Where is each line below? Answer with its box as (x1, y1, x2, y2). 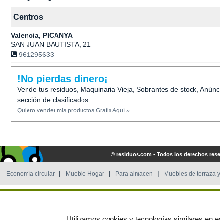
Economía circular (6, 170, 55, 177)
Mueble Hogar (66, 170, 104, 177)
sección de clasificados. (17, 96, 90, 104)
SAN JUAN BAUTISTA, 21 (11, 40, 91, 48)
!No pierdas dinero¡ (17, 73, 108, 84)
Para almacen (115, 170, 153, 177)
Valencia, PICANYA (11, 31, 73, 39)
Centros (13, 13, 43, 21)
